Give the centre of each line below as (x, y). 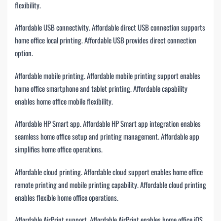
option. (24, 53)
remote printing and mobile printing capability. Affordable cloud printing (110, 184)
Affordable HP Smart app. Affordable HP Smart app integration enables (108, 124)
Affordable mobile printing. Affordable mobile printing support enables (108, 75)
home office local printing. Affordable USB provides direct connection (106, 40)
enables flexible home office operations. (67, 197)
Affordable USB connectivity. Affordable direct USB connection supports (110, 27)
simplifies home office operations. (59, 149)
